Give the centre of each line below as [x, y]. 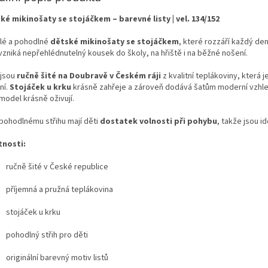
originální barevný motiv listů [57, 258]
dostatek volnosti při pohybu [159, 121]
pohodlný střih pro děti [47, 235]
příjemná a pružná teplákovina [60, 189]
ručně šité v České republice [57, 167]
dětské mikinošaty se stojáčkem [115, 42]
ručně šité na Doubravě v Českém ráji [89, 76]
